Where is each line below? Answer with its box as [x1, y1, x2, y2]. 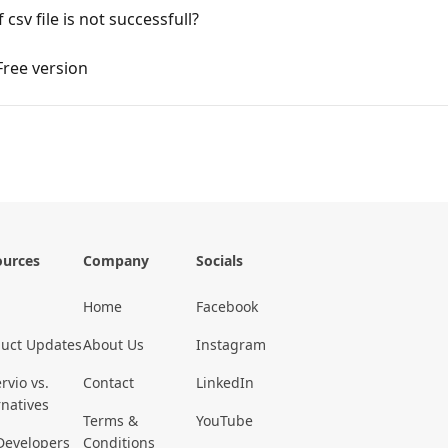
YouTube [196, 411, 253, 431]
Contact [83, 373, 134, 393]
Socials [196, 251, 243, 271]
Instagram [196, 335, 266, 355]
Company [83, 251, 149, 271]
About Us [83, 335, 144, 355]
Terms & [83, 411, 138, 431]
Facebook [196, 297, 258, 317]
